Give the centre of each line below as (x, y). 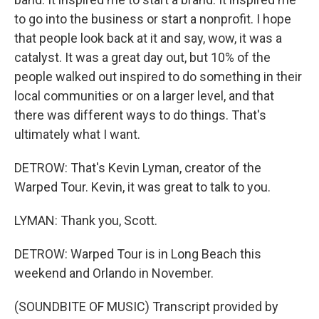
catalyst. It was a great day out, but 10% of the (142, 57)
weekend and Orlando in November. (114, 273)
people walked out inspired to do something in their (158, 77)
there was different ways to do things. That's (140, 115)
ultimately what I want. (77, 134)
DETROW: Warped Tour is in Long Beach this (138, 254)
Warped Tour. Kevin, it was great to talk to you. (142, 187)
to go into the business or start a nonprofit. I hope (153, 19)
